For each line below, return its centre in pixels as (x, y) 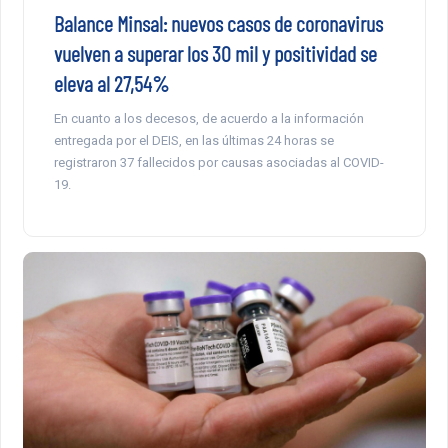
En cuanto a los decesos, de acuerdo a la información (208, 119)
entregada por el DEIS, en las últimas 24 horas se (193, 141)
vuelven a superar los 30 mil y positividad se (215, 53)
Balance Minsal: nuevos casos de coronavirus (218, 23)
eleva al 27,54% (111, 83)
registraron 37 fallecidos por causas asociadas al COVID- (218, 163)
